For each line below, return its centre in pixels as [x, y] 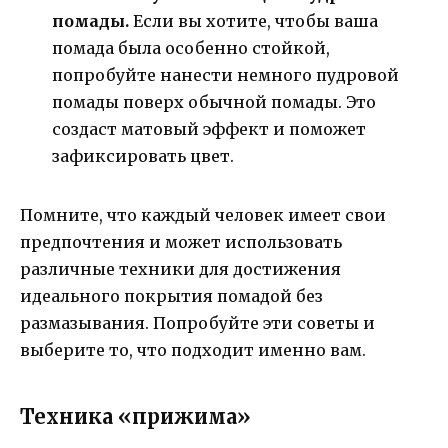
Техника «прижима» [135, 417]
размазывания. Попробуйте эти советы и [197, 323]
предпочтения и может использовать [181, 242]
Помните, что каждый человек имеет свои [203, 215]
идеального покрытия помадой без [171, 296]
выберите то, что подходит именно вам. [193, 350]
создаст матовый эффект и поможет [209, 129]
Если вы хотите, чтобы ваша [253, 21]
